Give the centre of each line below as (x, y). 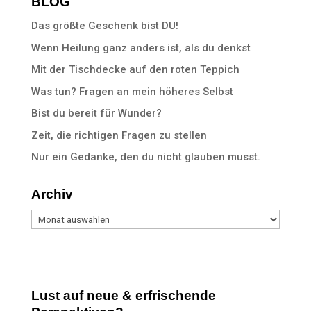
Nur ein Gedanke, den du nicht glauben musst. (145, 157)
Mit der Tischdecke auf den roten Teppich (135, 69)
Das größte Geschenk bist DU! (104, 26)
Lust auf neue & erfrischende (123, 295)
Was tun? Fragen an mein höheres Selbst (132, 91)
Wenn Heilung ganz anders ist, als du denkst (141, 48)
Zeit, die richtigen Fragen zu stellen (119, 135)
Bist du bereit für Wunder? (96, 113)
